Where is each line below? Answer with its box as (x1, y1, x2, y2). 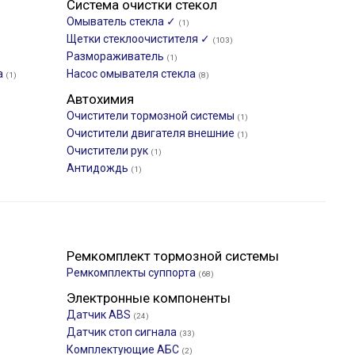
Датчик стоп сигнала (67, 326, 179, 338)
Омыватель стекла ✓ (67, 15, 178, 28)
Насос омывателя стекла (67, 67, 198, 80)
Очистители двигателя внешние (67, 127, 237, 139)
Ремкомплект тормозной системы (67, 248, 279, 264)
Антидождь (67, 162, 131, 174)
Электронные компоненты (67, 290, 231, 306)
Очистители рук (67, 144, 151, 157)
